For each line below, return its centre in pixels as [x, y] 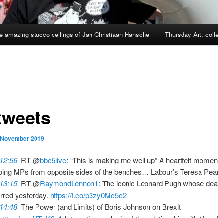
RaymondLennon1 [69, 183]
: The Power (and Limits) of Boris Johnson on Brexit [99, 207]
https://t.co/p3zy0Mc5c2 [89, 195]
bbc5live [53, 160]
